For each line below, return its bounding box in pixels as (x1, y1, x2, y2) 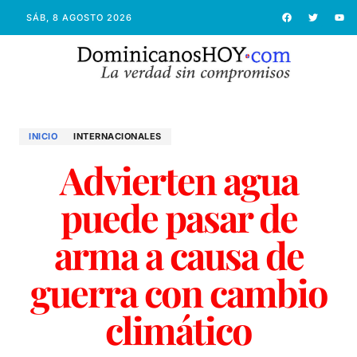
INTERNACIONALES (73, 130, 162, 142)
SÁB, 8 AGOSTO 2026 (25, 11, 132, 23)
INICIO (29, 130, 57, 142)
